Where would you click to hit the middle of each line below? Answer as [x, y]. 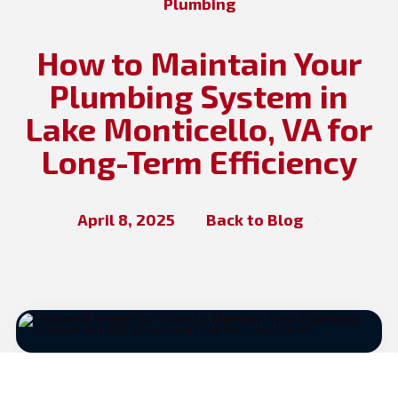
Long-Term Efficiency [199, 161]
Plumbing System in [199, 95]
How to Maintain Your [199, 62]
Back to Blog [255, 219]
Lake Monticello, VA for [199, 128]
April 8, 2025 [126, 219]
